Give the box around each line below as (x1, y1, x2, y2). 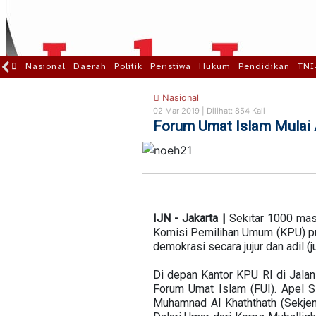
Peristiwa (150, 61, 191, 72)
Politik (114, 61, 142, 72)
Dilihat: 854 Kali (206, 106, 265, 116)
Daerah (73, 61, 107, 72)
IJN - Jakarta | (152, 212, 229, 225)
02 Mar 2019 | (152, 106, 207, 116)
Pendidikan (238, 61, 290, 72)
